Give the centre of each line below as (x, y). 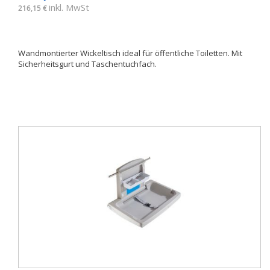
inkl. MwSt (69, 7)
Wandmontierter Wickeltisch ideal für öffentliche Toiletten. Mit (130, 53)
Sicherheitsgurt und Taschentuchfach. (88, 64)
